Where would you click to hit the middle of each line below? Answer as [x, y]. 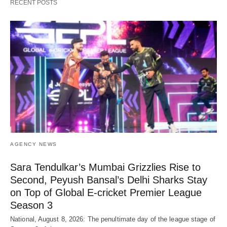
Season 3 [31, 205]
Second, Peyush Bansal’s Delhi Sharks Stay [109, 180]
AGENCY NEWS [34, 144]
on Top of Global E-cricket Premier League [106, 193]
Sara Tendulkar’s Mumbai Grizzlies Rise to [105, 167]
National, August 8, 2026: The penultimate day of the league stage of [113, 219]
